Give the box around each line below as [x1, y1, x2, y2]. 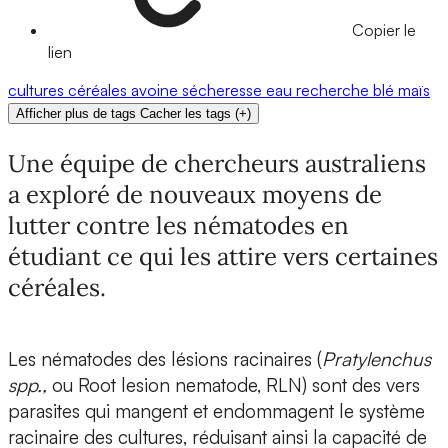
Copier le [352, 20, 416, 41]
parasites [8, 399, 85, 424]
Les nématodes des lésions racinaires [8, 347, 312, 372]
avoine [131, 80, 182, 101]
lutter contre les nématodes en [8, 210, 349, 242]
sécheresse [182, 80, 266, 101]
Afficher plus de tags [16, 106, 136, 122]
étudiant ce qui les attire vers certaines [8, 241, 438, 273]
